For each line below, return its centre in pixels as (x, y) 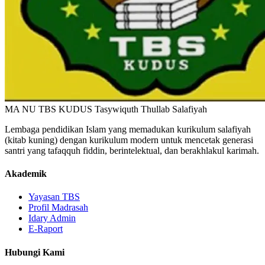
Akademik (26, 174)
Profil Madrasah (58, 208)
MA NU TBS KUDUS (49, 109)
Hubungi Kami (35, 252)
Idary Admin (52, 218)
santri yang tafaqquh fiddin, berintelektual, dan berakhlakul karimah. (132, 150)
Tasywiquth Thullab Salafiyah (151, 109)
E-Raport (46, 229)
